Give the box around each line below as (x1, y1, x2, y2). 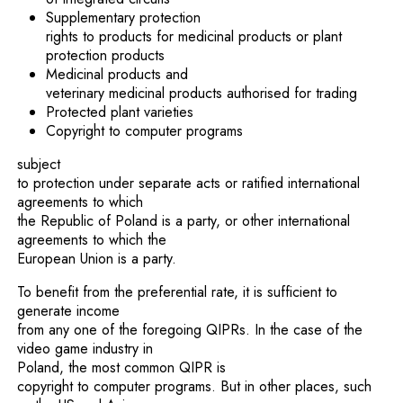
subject (17, 154, 61, 175)
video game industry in (17, 338, 154, 359)
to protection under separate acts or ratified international (17, 173, 361, 193)
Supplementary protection (46, 7, 201, 28)
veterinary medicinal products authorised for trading (46, 83, 358, 103)
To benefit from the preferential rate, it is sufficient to (17, 282, 338, 302)
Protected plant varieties (46, 102, 194, 122)
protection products (46, 45, 166, 66)
